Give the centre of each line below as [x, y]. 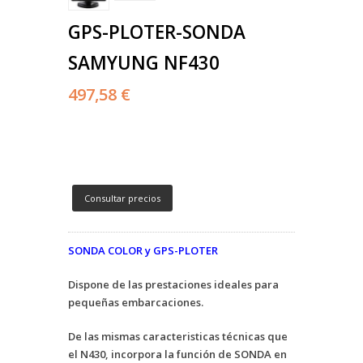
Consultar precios [122, 199]
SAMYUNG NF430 [144, 63]
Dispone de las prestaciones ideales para [173, 285]
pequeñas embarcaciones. [136, 303]
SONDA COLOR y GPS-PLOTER [143, 251]
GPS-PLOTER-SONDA [157, 32]
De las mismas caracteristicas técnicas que [178, 337]
